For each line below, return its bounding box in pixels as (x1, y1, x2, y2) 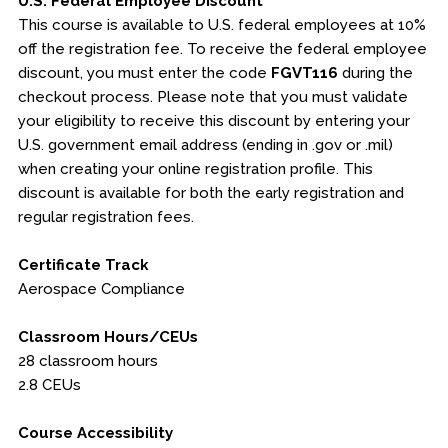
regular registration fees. (17, 208, 194, 226)
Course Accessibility (17, 424, 173, 442)
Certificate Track (17, 256, 149, 274)
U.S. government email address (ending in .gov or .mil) (17, 136, 393, 154)
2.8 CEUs (17, 376, 81, 394)
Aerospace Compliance (17, 280, 185, 298)
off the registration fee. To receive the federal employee (17, 40, 427, 58)
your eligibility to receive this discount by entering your (17, 112, 410, 130)
